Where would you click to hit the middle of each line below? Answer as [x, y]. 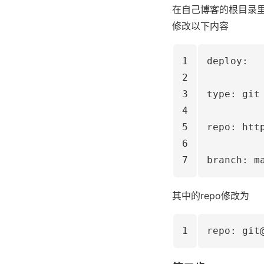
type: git [233, 94]
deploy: [227, 61]
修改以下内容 [200, 26]
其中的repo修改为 [211, 196]
